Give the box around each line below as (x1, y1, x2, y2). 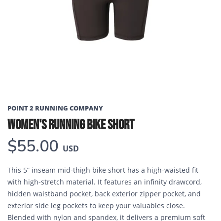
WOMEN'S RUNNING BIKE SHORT (7, 117, 134, 133)
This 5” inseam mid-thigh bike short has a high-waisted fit (7, 165, 198, 175)
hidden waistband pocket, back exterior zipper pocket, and (7, 189, 201, 198)
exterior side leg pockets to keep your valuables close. (7, 201, 185, 210)
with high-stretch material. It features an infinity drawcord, (7, 177, 202, 186)
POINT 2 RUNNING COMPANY (7, 104, 103, 112)
